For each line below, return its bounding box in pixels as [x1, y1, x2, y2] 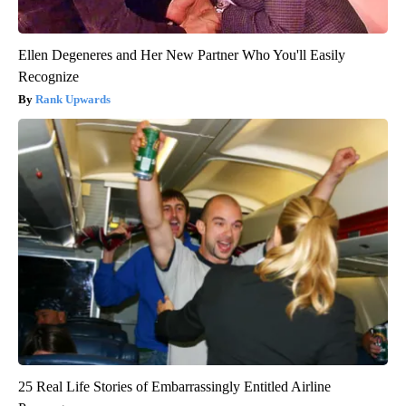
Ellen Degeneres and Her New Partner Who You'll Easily [18, 46, 345, 63]
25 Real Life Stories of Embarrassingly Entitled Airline [18, 378, 331, 394]
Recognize [18, 68, 79, 84]
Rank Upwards [35, 92, 111, 106]
